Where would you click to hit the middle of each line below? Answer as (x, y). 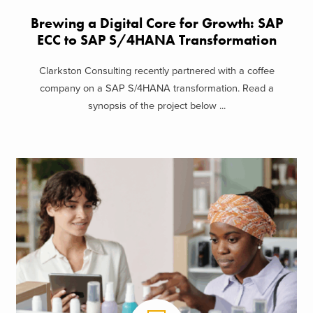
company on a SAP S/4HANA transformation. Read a (156, 89)
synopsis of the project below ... (156, 106)
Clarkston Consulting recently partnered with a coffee (156, 71)
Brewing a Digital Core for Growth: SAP (156, 23)
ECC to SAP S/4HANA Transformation (156, 40)
